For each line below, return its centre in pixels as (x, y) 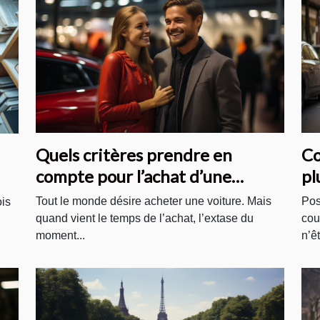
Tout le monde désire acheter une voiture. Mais (154, 201)
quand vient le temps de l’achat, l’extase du (145, 219)
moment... (60, 236)
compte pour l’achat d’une (134, 176)
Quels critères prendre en (134, 155)
